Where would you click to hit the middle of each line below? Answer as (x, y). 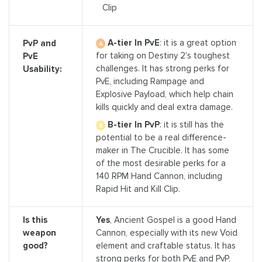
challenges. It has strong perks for (162, 69)
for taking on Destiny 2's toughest (163, 56)
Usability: (42, 69)
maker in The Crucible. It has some (162, 150)
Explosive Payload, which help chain (164, 94)
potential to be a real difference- (161, 137)
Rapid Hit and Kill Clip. (138, 189)
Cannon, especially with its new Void (166, 232)
